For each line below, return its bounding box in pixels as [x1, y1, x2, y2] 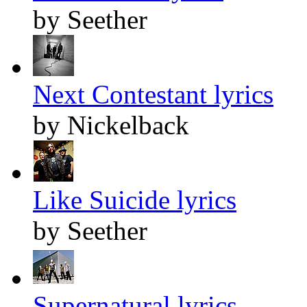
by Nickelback [33, 110, 189, 140]
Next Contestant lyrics [33, 79, 273, 110]
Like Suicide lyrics [33, 185, 236, 215]
